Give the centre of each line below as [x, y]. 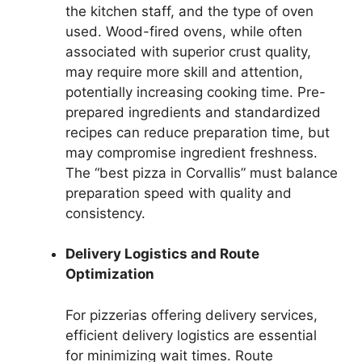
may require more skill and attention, [184, 72]
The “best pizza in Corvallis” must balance [202, 173]
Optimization [110, 274]
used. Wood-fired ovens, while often [184, 31]
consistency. [105, 213]
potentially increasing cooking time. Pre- [196, 92]
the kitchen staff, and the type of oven [189, 11]
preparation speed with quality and [179, 193]
